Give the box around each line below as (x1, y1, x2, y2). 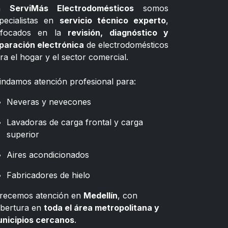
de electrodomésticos (84, 40, 168, 50)
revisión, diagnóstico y (68, 27, 169, 38)
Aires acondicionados (7, 150, 89, 160)
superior (7, 129, 39, 139)
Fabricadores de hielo (7, 170, 90, 180)
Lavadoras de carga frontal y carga (7, 117, 143, 127)
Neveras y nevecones (7, 97, 91, 107)
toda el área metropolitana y (44, 203, 159, 213)
